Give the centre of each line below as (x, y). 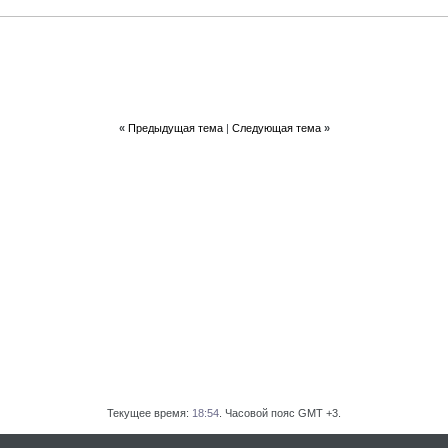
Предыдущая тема (175, 128)
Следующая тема (276, 128)
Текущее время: (149, 413)
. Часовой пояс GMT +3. (280, 413)
